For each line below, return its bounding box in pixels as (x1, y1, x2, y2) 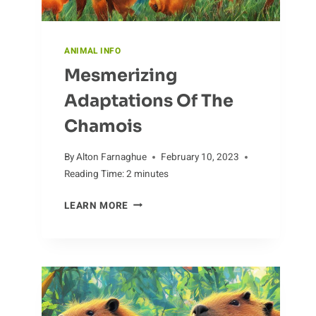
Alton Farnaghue (76, 150, 147, 164)
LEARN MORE (64, 198, 128, 213)
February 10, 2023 (161, 150, 240, 164)
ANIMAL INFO (64, 45, 121, 58)
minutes (134, 166, 169, 181)
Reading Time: (64, 166, 125, 181)
